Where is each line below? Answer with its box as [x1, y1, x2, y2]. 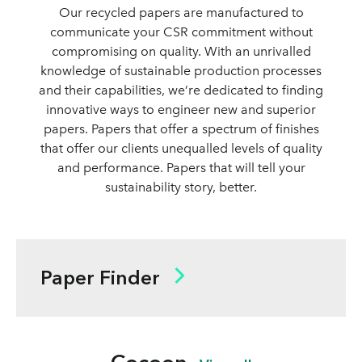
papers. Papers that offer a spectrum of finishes [43, 121, 319, 137]
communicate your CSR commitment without [49, 24, 313, 40]
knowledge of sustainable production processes [40, 63, 322, 78]
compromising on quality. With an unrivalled [51, 44, 311, 59]
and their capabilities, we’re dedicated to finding [39, 82, 323, 98]
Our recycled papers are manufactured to [58, 5, 304, 20]
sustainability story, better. [105, 179, 257, 195]
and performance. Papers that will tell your [57, 160, 305, 175]
